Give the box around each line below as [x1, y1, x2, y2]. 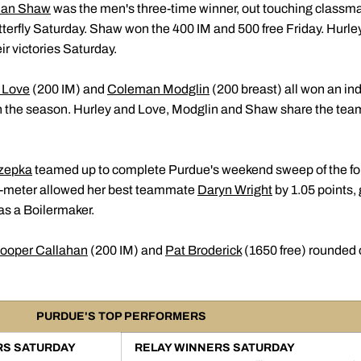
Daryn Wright [197, 183, 272, 197]
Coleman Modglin [107, 82, 210, 96]
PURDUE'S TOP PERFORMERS [36, 310, 206, 322]
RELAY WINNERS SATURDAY [135, 342, 295, 354]
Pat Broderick [165, 243, 242, 257]
